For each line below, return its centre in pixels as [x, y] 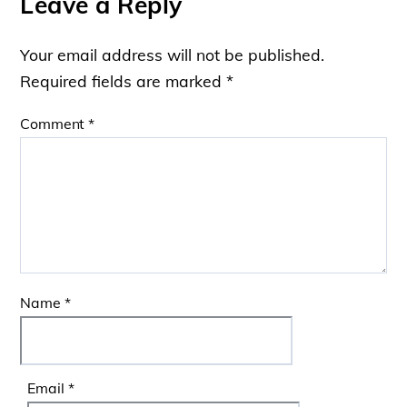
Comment [55, 123]
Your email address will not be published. [173, 55]
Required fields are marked [124, 81]
